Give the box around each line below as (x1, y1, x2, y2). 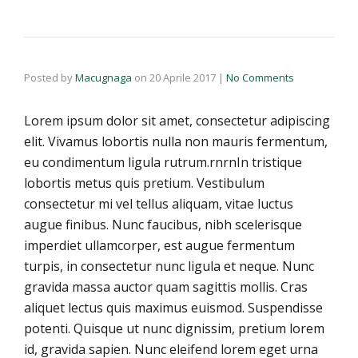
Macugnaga (75, 70, 132, 85)
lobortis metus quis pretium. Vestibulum (24, 174, 265, 192)
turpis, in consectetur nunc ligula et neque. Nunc (24, 257, 314, 275)
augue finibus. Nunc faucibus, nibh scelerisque (24, 216, 302, 233)
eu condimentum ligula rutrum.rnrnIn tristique (24, 153, 302, 171)
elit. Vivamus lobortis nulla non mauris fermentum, (24, 133, 328, 150)
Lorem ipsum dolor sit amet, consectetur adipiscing (24, 112, 330, 129)
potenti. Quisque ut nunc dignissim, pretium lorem (24, 320, 324, 337)
